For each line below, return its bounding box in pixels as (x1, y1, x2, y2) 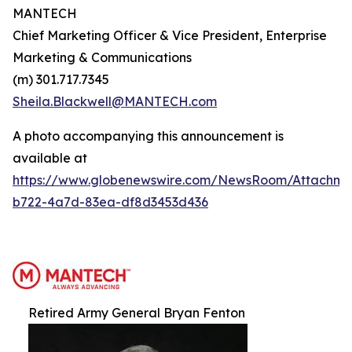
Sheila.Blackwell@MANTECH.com (13, 93, 217, 109)
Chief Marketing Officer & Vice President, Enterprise (13, 27, 327, 43)
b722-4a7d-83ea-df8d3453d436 (13, 194, 208, 210)
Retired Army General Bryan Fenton (28, 305, 245, 321)
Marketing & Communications (13, 49, 192, 65)
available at (13, 150, 87, 166)
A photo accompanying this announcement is (13, 128, 284, 144)
